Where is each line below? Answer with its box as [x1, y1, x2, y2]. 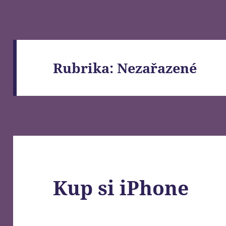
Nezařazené [117, 58, 197, 77]
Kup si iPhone [53, 174, 189, 201]
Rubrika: [53, 58, 118, 77]
